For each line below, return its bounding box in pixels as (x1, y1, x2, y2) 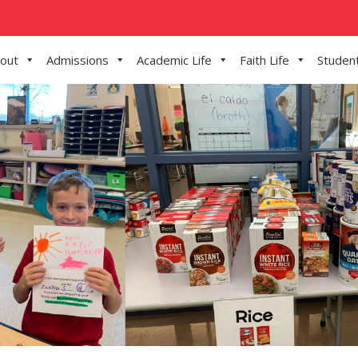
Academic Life (137, 52, 212, 68)
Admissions (46, 52, 109, 68)
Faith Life (240, 52, 289, 68)
